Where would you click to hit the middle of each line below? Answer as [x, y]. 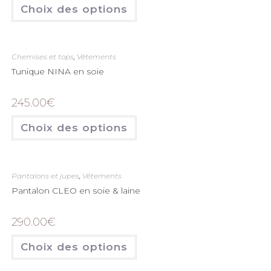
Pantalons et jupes [45, 175]
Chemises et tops [42, 57]
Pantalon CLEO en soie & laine [76, 190]
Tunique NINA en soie [57, 71]
